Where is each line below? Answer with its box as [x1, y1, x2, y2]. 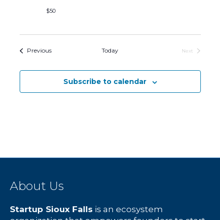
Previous [27, 47, 52, 55]
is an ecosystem [93, 204, 163, 215]
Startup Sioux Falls [10, 204, 93, 215]
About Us [10, 179, 64, 193]
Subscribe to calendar [63, 77, 146, 86]
